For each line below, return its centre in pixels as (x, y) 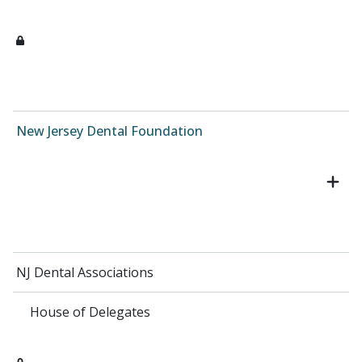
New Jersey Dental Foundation (109, 131)
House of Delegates (90, 312)
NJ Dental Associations (85, 273)
